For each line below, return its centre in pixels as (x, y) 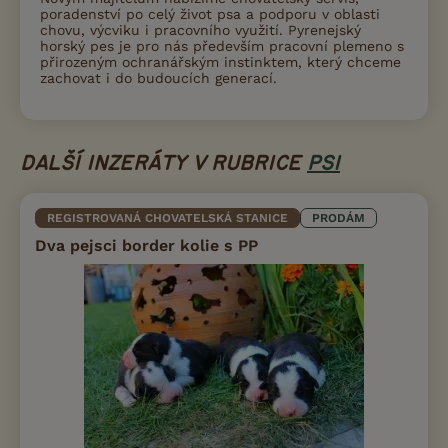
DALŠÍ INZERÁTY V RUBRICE (163, 163)
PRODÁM (338, 217)
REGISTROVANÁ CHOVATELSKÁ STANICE (167, 217)
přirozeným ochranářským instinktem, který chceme (220, 61)
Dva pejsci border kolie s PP (146, 245)
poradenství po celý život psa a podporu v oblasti (210, 13)
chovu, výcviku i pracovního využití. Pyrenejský (200, 29)
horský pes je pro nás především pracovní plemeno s (222, 45)
